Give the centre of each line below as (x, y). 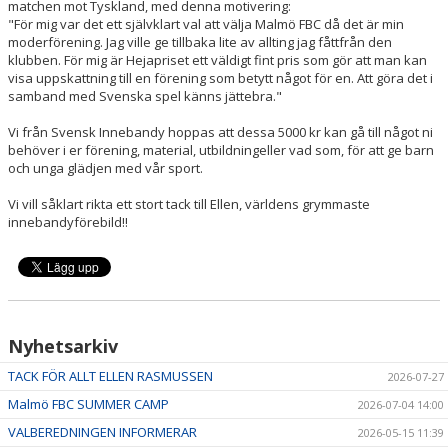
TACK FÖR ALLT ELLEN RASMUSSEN (110, 375)
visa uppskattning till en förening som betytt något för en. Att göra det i (220, 77)
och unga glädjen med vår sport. (105, 167)
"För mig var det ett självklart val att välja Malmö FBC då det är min (206, 23)
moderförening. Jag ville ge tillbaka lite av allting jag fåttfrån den (200, 41)
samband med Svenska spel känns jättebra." (145, 95)
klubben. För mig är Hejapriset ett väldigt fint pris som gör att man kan (217, 59)
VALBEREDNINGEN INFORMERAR (102, 431)
